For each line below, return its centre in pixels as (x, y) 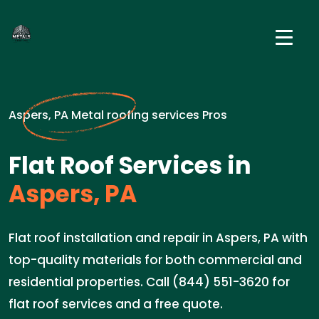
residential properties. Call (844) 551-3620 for (149, 282)
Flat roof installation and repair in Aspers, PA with (158, 238)
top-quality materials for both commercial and (155, 260)
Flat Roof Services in (130, 166)
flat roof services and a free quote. (116, 304)
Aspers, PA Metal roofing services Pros (118, 115)
